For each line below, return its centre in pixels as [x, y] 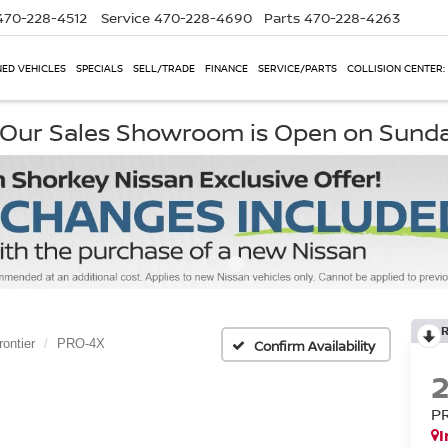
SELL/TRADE [164, 68]
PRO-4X [81, 344]
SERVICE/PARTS [297, 68]
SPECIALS [99, 68]
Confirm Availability [314, 345]
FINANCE [226, 68]
